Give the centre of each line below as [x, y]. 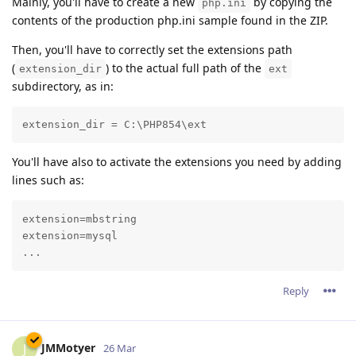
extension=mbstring [79, 219]
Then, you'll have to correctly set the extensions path [152, 49]
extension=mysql [70, 236]
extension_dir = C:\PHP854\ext [114, 125]
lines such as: [48, 180]
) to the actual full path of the [185, 68]
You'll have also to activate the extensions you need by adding [177, 162]
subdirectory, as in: [63, 86]
